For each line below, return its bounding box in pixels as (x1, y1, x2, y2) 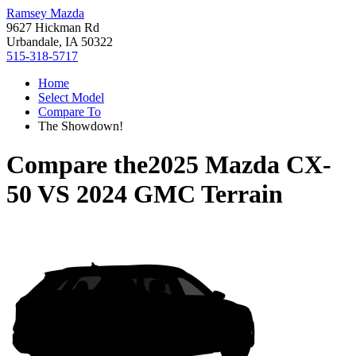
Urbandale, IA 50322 (6, 35, 113, 48)
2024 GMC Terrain (76, 180, 283, 209)
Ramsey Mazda (6, 6, 84, 20)
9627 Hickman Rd (6, 21, 99, 34)
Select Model (38, 91, 104, 104)
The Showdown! (38, 119, 123, 133)
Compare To (38, 105, 101, 118)
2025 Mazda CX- (148, 150, 331, 180)
